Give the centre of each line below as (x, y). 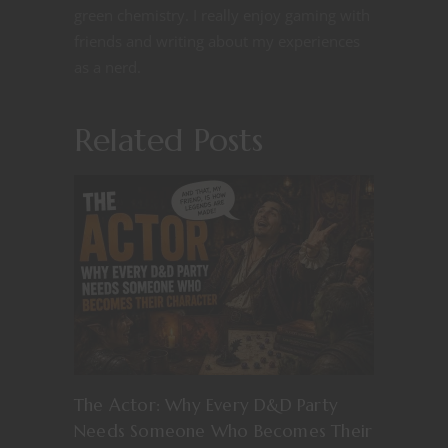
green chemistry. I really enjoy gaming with (222, 15)
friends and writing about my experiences (217, 41)
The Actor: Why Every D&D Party (206, 405)
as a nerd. (107, 67)
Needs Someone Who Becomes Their (223, 431)
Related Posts (168, 140)
